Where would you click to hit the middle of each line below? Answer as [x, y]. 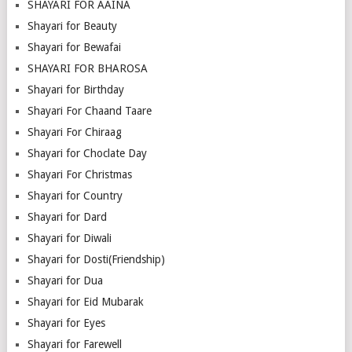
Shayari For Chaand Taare [89, 110]
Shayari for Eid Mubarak [85, 301]
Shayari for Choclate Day [87, 153]
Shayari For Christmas [79, 174]
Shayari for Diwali [69, 238]
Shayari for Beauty [72, 26]
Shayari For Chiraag [74, 132]
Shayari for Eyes [66, 323]
